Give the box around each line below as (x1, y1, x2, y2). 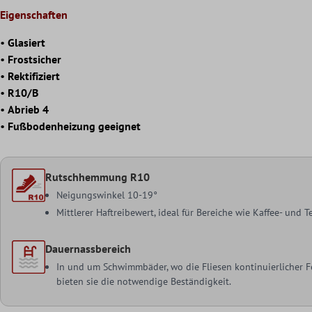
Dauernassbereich (45, 241, 132, 256)
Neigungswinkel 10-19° (56, 188, 158, 201)
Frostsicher (8, 52, 61, 66)
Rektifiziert (8, 68, 60, 83)
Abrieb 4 (8, 102, 49, 116)
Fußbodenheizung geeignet (8, 118, 141, 133)
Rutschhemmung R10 (45, 169, 150, 184)
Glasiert (8, 35, 45, 49)
